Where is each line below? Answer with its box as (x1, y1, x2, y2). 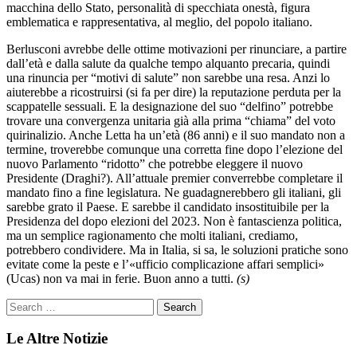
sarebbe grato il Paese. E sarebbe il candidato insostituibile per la (6, 199, 329, 214)
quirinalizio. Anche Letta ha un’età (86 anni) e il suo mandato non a (6, 127, 345, 142)
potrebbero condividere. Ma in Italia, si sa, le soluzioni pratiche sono (6, 242, 348, 257)
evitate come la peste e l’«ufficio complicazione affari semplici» (6, 257, 324, 271)
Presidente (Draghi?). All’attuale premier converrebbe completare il (6, 171, 343, 185)
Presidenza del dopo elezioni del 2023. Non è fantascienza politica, (6, 214, 342, 228)
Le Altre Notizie (6, 330, 108, 347)
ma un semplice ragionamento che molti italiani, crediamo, (6, 228, 298, 242)
